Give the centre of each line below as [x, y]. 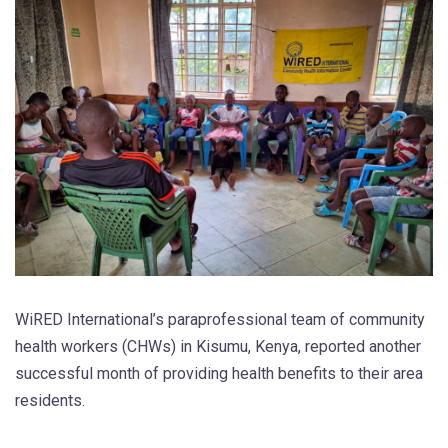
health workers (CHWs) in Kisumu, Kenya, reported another [218, 346]
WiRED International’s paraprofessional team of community [220, 319]
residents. [50, 400]
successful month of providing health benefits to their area [219, 373]
